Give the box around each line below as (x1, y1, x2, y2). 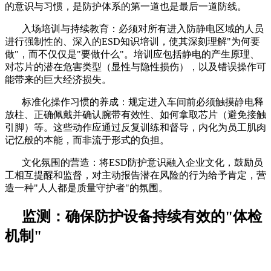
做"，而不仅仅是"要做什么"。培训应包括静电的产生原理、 (5, 48, 260, 59)
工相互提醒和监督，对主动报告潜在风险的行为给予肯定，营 (5, 169, 266, 180)
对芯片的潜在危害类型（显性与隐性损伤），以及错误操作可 (5, 61, 266, 72)
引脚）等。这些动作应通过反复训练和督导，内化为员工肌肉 (5, 122, 266, 132)
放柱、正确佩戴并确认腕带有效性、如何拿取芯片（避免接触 (5, 109, 266, 120)
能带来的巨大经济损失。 (5, 74, 111, 85)
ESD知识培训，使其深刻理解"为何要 (102, 36, 260, 47)
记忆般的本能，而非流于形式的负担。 (5, 134, 169, 145)
